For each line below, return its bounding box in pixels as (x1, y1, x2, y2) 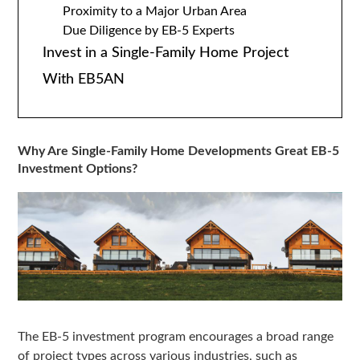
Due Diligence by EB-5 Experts (63, 24, 235, 38)
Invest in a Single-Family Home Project (43, 46, 289, 61)
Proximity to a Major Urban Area (63, 5, 247, 18)
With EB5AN (43, 72, 125, 88)
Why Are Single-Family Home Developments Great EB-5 (18, 145, 340, 158)
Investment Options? (18, 162, 138, 176)
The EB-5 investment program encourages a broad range (18, 329, 334, 343)
